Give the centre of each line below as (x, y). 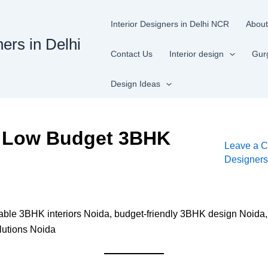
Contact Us (132, 54)
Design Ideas (136, 84)
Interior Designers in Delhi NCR (170, 24)
